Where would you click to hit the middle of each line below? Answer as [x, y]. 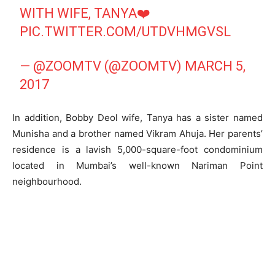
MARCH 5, [215, 66]
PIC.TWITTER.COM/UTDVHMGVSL [126, 31]
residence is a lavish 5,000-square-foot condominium [137, 149]
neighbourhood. [47, 181]
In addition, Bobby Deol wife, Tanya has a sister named [137, 117]
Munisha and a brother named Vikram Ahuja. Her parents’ [137, 133]
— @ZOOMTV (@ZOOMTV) [103, 66]
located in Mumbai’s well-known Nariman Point [137, 165]
